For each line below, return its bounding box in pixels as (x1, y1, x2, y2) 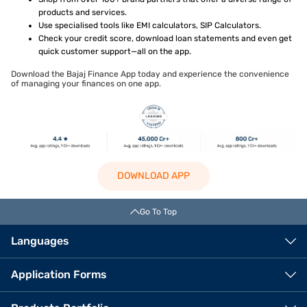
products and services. (38, 7, 127, 17)
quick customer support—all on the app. (38, 46, 191, 56)
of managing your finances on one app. (11, 78, 161, 88)
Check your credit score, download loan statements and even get (38, 33, 292, 43)
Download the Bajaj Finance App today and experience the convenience (11, 69, 289, 79)
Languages (11, 234, 69, 248)
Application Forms (11, 268, 107, 282)
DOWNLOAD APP (117, 170, 190, 182)
